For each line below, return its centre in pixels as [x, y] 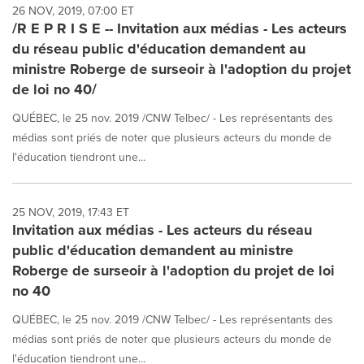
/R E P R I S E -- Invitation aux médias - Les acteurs [180, 28]
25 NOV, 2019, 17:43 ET [71, 212]
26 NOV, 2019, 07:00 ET [73, 10]
